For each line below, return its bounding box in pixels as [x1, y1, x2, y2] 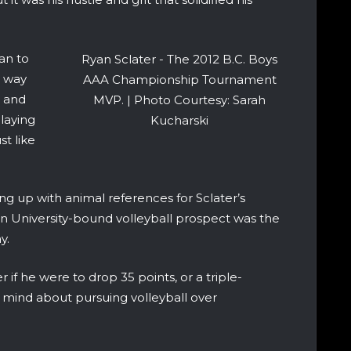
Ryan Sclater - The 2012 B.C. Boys [81, 51, 277, 67]
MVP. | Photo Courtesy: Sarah [93, 92, 266, 107]
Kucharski [150, 112, 208, 128]
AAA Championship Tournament [82, 71, 277, 87]
